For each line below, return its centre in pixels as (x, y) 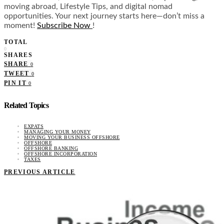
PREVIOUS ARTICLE (40, 172)
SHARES (18, 55)
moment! (20, 26)
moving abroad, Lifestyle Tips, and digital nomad (88, 7)
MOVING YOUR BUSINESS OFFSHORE (72, 137)
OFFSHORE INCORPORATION (60, 153)
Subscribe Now (65, 26)
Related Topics (26, 105)
